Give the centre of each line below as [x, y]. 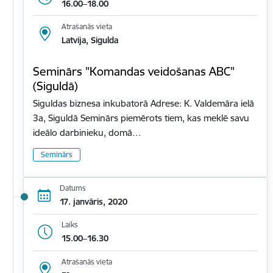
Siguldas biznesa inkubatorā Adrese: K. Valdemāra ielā [144, 104]
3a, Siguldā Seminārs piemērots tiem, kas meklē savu [141, 118]
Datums [73, 188]
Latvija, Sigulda [90, 41]
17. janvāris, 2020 [93, 202]
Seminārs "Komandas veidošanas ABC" [134, 72]
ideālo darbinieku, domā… [87, 133]
